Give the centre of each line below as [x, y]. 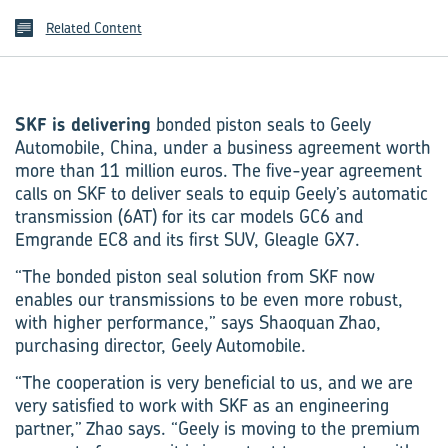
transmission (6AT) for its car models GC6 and [189, 216]
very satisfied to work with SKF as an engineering [202, 405]
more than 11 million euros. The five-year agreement [218, 170]
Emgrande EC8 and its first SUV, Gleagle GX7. [187, 239]
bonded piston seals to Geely [261, 124]
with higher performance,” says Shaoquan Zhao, [198, 322]
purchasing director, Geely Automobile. [160, 345]
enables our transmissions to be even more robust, [209, 299]
